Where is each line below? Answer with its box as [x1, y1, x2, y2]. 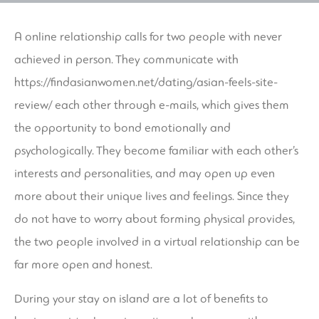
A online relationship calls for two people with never [14, 29, 282, 45]
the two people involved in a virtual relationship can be [14, 234, 300, 250]
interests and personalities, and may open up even [14, 166, 275, 182]
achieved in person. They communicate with [14, 52, 239, 68]
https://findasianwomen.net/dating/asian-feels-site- [14, 75, 278, 90]
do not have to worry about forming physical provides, [14, 211, 295, 227]
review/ [14, 98, 52, 113]
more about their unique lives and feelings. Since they [14, 189, 289, 204]
